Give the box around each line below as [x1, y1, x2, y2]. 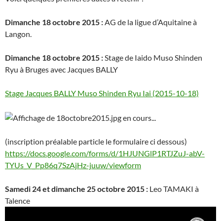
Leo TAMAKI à [149, 184, 199, 193]
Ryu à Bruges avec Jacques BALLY [5, 65, 118, 74]
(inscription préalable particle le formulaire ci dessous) [5, 136, 187, 146]
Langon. [5, 29, 32, 38]
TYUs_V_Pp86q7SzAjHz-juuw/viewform [5, 160, 141, 170]
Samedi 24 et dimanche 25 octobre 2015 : [5, 184, 149, 193]
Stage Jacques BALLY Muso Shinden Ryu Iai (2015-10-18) [5, 88, 199, 98]
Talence [5, 195, 30, 205]
